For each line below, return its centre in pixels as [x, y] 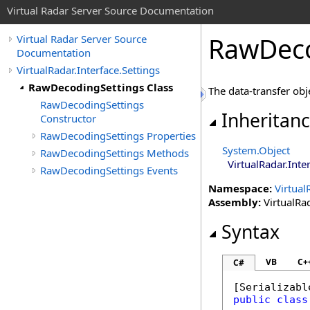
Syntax [250, 232]
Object [274, 150]
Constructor [68, 118]
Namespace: [240, 188]
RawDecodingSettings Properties [118, 136]
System [239, 150]
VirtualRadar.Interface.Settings [88, 70]
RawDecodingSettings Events [109, 170]
